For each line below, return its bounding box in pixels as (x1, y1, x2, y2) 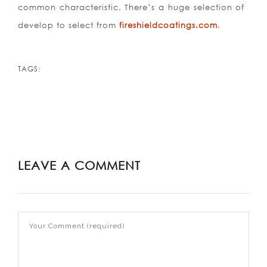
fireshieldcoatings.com (119, 20, 218, 30)
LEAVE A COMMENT (18, 159, 141, 172)
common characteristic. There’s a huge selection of (18, 2, 245, 13)
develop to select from (18, 20, 119, 30)
